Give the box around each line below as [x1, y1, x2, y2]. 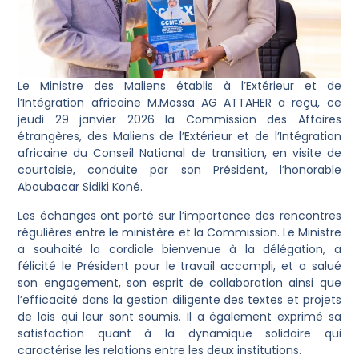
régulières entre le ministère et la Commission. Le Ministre [18, 224, 341, 240]
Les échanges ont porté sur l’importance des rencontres [18, 207, 341, 224]
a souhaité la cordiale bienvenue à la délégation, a [18, 240, 341, 257]
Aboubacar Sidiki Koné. [18, 179, 143, 196]
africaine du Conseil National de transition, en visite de [18, 145, 341, 162]
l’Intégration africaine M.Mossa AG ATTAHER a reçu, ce [18, 95, 341, 111]
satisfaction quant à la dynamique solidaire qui [18, 325, 341, 341]
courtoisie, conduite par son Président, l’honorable [18, 162, 341, 179]
